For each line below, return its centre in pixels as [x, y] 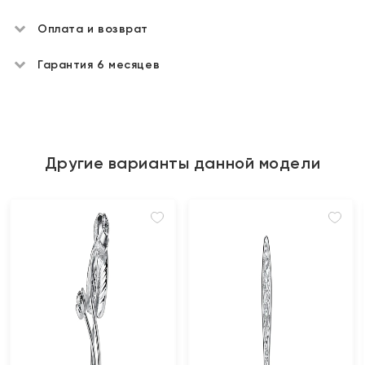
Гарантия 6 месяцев [99, 65]
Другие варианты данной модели [182, 163]
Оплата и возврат [93, 29]
